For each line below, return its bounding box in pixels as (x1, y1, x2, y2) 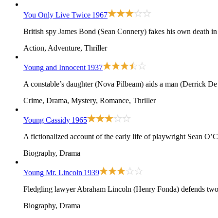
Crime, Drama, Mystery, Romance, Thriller (23, 96, 156, 105)
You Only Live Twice (23, 11, 91, 19)
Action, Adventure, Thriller (23, 44, 107, 53)
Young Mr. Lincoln (23, 168, 82, 177)
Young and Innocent (23, 63, 86, 72)
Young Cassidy (23, 116, 70, 125)
